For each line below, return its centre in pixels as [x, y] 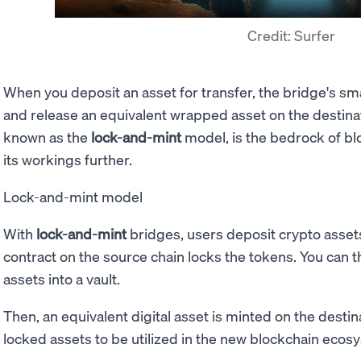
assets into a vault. [62, 278]
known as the [47, 136]
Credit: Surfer [291, 35]
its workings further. [68, 159]
